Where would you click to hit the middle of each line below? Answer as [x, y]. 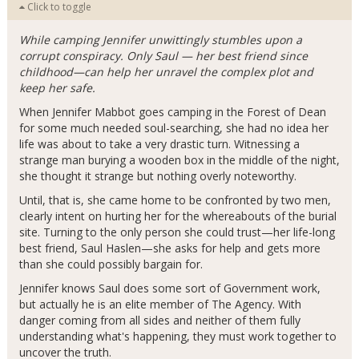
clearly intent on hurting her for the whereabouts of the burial [177, 216]
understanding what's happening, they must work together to [177, 336]
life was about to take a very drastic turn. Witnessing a [159, 144]
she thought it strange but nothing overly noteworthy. [157, 176]
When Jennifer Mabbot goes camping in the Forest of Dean [172, 112]
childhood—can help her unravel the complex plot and [166, 72]
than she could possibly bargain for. [111, 264]
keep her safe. [57, 88]
